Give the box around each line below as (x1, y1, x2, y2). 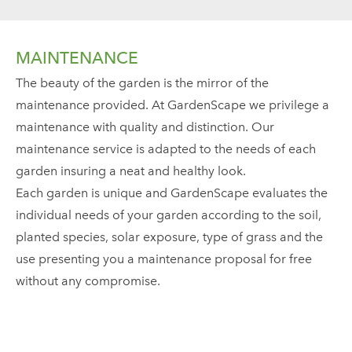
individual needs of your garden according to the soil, (16, 207, 321, 222)
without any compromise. (16, 273, 160, 288)
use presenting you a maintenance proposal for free (16, 251, 312, 266)
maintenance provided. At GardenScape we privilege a (16, 97, 329, 112)
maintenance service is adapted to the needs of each (16, 141, 316, 156)
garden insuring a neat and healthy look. (16, 163, 246, 178)
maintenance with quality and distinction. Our (16, 119, 274, 134)
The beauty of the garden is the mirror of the (16, 75, 269, 90)
